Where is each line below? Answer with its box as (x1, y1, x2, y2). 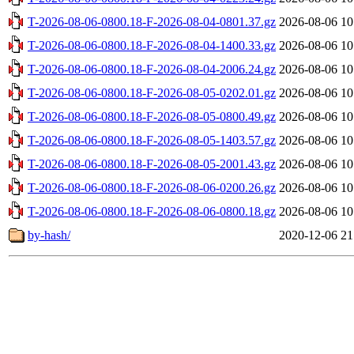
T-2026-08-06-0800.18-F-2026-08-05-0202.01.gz (28, 85, 276, 100)
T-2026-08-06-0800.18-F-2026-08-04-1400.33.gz (28, 38, 276, 52)
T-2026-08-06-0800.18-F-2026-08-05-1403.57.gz (28, 133, 276, 147)
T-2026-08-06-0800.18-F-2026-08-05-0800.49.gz (28, 109, 276, 123)
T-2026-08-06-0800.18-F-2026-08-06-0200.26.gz (28, 180, 276, 194)
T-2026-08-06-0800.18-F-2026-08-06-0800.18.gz (28, 204, 276, 218)
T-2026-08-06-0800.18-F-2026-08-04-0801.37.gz (28, 14, 276, 28)
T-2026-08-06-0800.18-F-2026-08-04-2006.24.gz (28, 62, 276, 76)
